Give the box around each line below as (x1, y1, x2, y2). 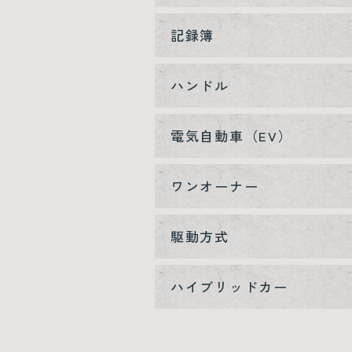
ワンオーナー (170, 175, 259, 196)
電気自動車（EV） (170, 125, 293, 145)
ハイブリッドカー (170, 276, 288, 296)
